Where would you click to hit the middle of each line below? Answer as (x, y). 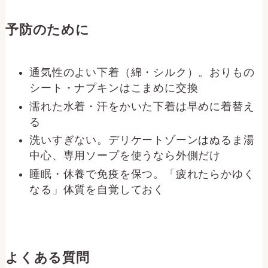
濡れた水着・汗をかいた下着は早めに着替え (142, 106)
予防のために (47, 30)
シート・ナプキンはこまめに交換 (114, 88)
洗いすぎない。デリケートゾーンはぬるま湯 (142, 140)
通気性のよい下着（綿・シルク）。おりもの (142, 73)
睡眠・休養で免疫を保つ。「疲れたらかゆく (142, 174)
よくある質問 (47, 258)
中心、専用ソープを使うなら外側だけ (125, 156)
